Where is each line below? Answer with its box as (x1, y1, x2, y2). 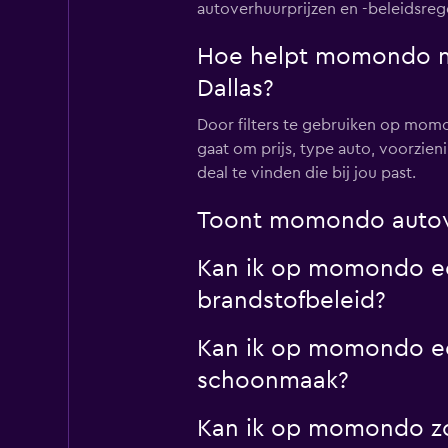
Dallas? (196, 77, 274, 101)
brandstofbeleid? (196, 289, 386, 313)
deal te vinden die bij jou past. (196, 165, 416, 181)
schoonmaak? (196, 369, 349, 393)
